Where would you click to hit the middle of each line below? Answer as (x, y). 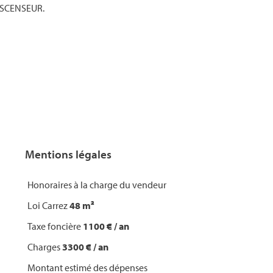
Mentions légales (68, 154)
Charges (45, 247)
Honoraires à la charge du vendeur (97, 185)
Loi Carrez (48, 205)
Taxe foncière (55, 226)
